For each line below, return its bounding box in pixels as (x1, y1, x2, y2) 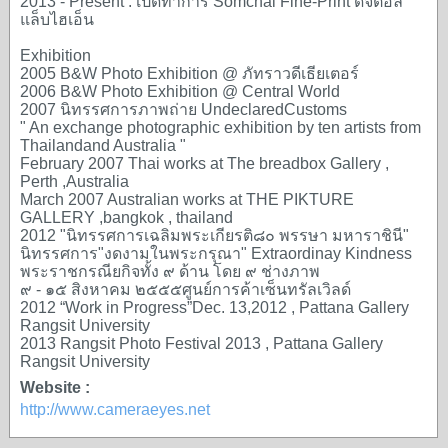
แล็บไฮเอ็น (20, 11, 94, 28)
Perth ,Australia (20, 173, 129, 190)
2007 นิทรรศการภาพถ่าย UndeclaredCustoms (20, 101, 347, 118)
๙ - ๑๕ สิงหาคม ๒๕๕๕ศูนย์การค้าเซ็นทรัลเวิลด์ (20, 281, 351, 298)
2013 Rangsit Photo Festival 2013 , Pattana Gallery (20, 335, 383, 352)
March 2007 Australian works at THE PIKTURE (20, 191, 354, 208)
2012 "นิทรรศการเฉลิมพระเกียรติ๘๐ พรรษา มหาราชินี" (20, 227, 409, 244)
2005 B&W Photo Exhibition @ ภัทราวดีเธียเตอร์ (20, 65, 359, 82)
